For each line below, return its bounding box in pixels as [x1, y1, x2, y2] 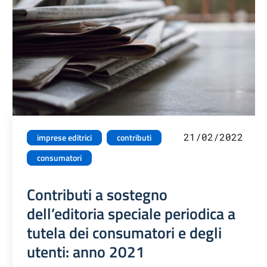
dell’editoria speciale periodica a [27, 201, 236, 226]
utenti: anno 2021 [27, 240, 145, 264]
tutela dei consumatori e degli [27, 221, 222, 245]
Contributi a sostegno [27, 182, 168, 207]
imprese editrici [37, 131, 92, 145]
